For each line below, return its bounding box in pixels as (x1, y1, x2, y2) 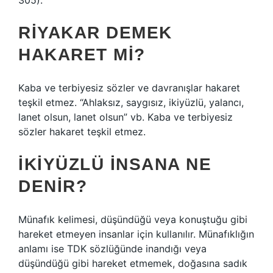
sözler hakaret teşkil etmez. (18, 126, 146, 138)
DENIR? (18, 177, 87, 196)
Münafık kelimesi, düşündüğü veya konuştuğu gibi (18, 213, 247, 225)
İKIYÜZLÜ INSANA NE (18, 155, 211, 174)
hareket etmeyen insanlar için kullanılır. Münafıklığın (18, 228, 254, 240)
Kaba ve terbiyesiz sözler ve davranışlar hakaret (18, 82, 240, 94)
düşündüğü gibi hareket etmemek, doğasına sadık (18, 257, 247, 269)
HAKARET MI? (18, 45, 146, 64)
